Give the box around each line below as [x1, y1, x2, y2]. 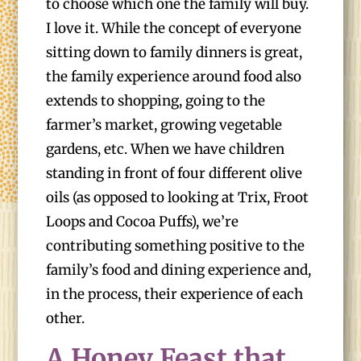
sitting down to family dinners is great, [46, 44, 303, 61]
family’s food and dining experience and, [46, 261, 312, 279]
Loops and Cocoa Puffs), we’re [46, 213, 239, 230]
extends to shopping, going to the [46, 92, 266, 110]
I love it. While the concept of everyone [46, 19, 302, 37]
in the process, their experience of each [46, 285, 304, 303]
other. [46, 309, 85, 327]
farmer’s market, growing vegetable [46, 116, 283, 134]
